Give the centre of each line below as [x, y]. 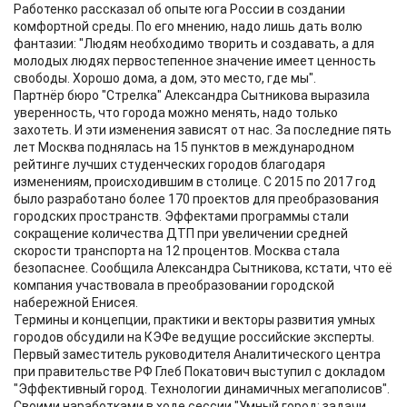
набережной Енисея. [76, 303]
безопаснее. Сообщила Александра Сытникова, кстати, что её [203, 268]
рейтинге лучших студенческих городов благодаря [169, 164]
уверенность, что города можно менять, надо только [176, 113]
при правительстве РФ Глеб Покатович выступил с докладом [199, 372]
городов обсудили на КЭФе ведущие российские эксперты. [194, 337]
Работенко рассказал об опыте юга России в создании [179, 9]
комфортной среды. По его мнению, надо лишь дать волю [188, 26]
